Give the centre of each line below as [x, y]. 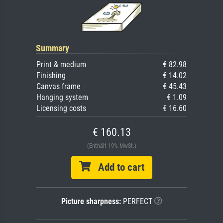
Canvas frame [58, 87]
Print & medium [61, 65]
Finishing [51, 76]
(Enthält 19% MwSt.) [111, 146]
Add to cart [117, 167]
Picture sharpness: [91, 202]
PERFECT [136, 202]
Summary [53, 48]
